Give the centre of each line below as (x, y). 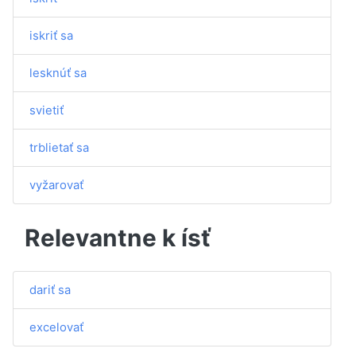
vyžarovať (56, 185)
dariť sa (50, 290)
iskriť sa (51, 35)
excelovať (56, 327)
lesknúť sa (58, 73)
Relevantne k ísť (118, 237)
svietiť (46, 110)
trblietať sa (59, 147)
